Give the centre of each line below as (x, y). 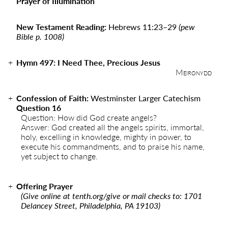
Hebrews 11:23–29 (144, 27)
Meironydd (194, 72)
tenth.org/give (96, 196)
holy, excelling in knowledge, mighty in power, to (106, 137)
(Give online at (47, 196)
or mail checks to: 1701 (161, 196)
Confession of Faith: (53, 98)
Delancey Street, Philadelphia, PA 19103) (91, 205)
